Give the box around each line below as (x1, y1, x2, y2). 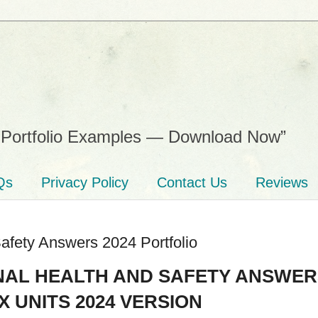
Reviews (256, 175, 308, 190)
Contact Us (157, 175, 227, 190)
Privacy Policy (41, 175, 128, 190)
